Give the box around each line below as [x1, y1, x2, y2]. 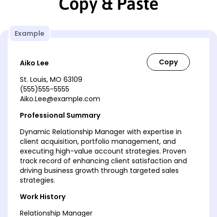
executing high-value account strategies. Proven [20, 146, 186, 156]
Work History [20, 191, 65, 201]
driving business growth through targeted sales [20, 165, 179, 175]
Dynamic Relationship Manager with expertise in [20, 126, 182, 137]
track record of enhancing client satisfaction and [20, 155, 187, 166]
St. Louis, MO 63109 [20, 74, 82, 84]
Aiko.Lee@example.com [20, 93, 100, 104]
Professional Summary [20, 110, 100, 120]
